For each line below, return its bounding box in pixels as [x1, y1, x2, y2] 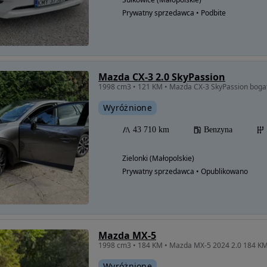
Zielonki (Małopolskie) [122, 153, 194, 163]
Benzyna [204, 125, 232, 134]
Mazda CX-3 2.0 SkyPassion [98, 70, 225, 83]
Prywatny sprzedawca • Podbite [122, 7, 226, 18]
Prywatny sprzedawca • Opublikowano [122, 166, 248, 176]
